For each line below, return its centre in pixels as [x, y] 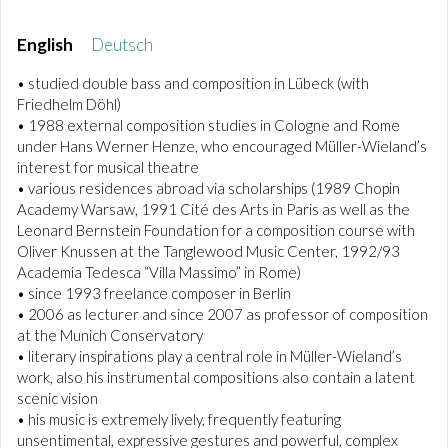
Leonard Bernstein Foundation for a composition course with [216, 230]
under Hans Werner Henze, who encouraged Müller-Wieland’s [222, 146]
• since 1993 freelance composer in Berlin [154, 293]
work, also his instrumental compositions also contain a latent [216, 377]
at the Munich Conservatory [110, 335]
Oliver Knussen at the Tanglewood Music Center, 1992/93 [208, 251]
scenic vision [57, 398]
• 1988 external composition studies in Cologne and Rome [208, 125]
